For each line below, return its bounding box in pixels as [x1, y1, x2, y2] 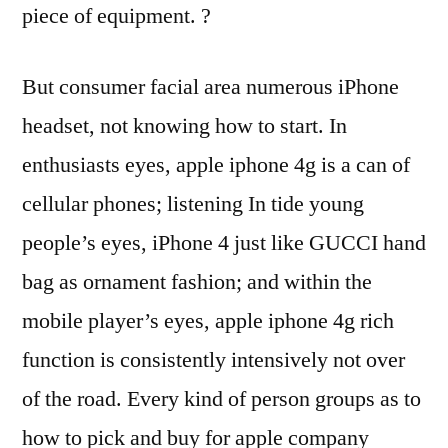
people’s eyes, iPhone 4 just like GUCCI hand [22, 228, 426, 257]
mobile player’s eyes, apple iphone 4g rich [22, 306, 394, 335]
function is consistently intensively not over [22, 345, 405, 374]
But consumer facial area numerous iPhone [22, 72, 399, 101]
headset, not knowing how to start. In [22, 111, 347, 140]
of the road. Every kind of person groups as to [22, 384, 421, 413]
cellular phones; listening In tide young [22, 189, 364, 218]
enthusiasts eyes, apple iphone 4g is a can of [22, 150, 410, 179]
